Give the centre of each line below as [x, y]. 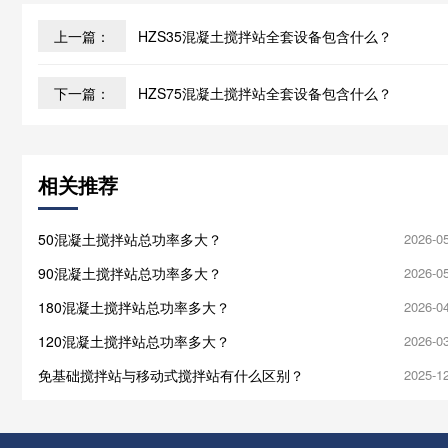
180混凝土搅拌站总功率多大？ [134, 306]
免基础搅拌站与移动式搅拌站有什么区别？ [171, 374]
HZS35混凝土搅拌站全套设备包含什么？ [265, 35]
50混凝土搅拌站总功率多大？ [130, 238]
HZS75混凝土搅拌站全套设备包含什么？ [265, 92]
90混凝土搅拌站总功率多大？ [130, 272]
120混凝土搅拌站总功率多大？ [134, 340]
